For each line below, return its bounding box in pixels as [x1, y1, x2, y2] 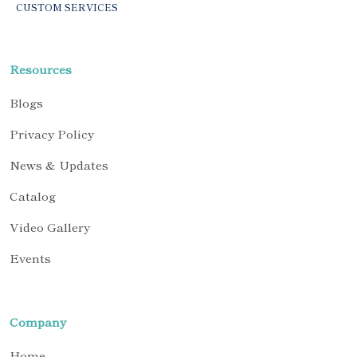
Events [10, 249, 51, 267]
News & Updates [10, 156, 108, 174]
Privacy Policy [10, 125, 94, 143]
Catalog [10, 187, 56, 205]
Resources [10, 61, 72, 78]
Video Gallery [10, 218, 90, 236]
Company [10, 313, 66, 331]
